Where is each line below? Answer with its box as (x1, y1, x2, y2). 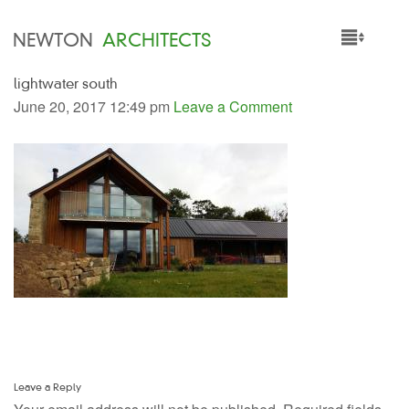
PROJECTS (24, 127, 92, 145)
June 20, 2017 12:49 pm (14, 95, 170, 117)
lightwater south (14, 75, 118, 92)
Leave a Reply (14, 380, 81, 393)
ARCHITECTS (102, 28, 211, 51)
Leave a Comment (173, 95, 292, 117)
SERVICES (24, 169, 87, 187)
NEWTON (13, 28, 93, 51)
